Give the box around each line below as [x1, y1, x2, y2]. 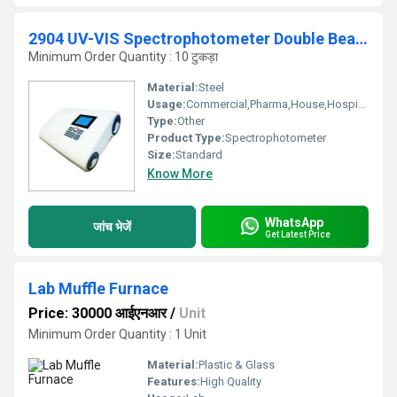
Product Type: [147, 131, 225, 144]
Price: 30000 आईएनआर [28, 305, 167, 322]
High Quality [200, 375, 261, 388]
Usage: [147, 97, 186, 111]
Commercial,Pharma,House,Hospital [186, 97, 358, 111]
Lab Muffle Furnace [28, 279, 168, 298]
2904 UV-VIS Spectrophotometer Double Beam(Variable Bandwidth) [355, 29, 368, 48]
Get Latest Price [265, 229, 331, 239]
